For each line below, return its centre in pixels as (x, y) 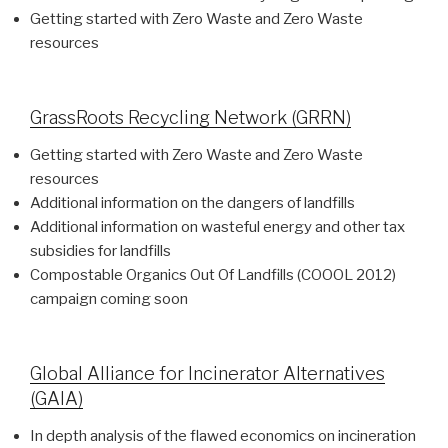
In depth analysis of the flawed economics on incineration (223, 436)
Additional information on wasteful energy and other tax (217, 227)
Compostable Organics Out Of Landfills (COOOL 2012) (213, 275)
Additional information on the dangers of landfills (192, 203)
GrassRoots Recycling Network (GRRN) (190, 117)
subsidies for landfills (100, 251)
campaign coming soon (109, 299)
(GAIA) (56, 398)
